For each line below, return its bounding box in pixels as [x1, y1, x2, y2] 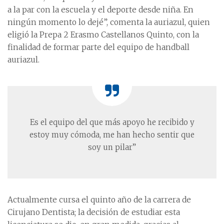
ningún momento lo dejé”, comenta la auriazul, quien [7, 17, 210, 27]
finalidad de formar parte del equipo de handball [7, 42, 189, 52]
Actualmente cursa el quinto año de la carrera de [7, 195, 191, 205]
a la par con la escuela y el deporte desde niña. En [7, 5, 193, 15]
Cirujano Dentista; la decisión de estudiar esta [7, 207, 180, 217]
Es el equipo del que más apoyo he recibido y [29, 117, 194, 127]
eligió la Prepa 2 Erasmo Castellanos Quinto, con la [7, 30, 199, 40]
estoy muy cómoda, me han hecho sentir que [29, 130, 194, 140]
